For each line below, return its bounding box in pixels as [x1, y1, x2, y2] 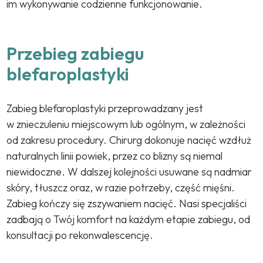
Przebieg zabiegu [6, 42, 144, 65]
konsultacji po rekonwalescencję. [6, 228, 154, 242]
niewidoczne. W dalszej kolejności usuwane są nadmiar [6, 165, 252, 179]
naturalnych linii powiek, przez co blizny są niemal [6, 149, 223, 163]
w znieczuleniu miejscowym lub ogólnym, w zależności [6, 117, 246, 131]
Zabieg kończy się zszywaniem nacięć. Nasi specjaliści [6, 197, 247, 211]
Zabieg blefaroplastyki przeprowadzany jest [6, 102, 204, 116]
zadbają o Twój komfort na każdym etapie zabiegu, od [6, 213, 251, 227]
